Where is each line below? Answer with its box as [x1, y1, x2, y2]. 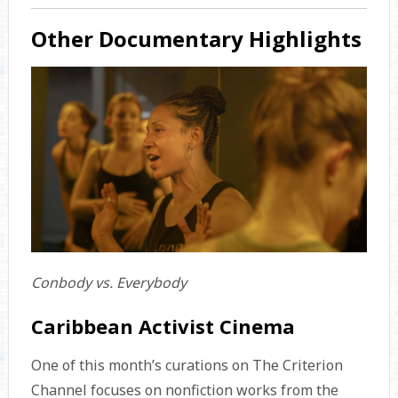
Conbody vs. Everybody [30, 273, 187, 293]
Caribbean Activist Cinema [30, 313, 295, 340]
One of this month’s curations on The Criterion [30, 355, 343, 376]
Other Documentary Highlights [30, 23, 362, 53]
